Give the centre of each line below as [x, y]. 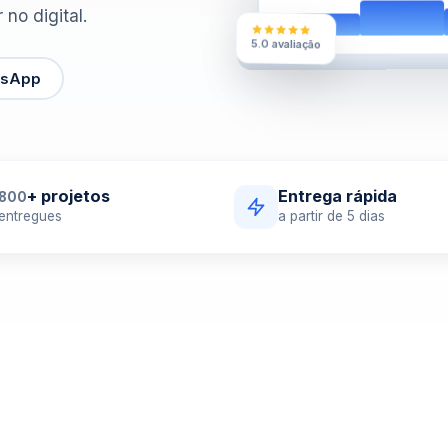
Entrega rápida [337, 196]
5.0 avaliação [286, 50]
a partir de [312, 216]
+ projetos [68, 196]
